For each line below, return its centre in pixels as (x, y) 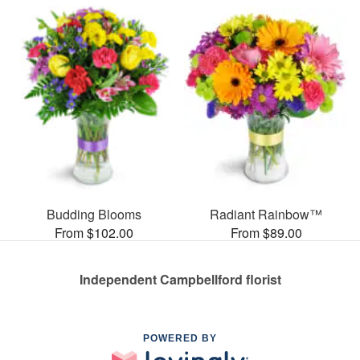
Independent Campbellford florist (180, 279)
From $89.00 (266, 232)
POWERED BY (180, 338)
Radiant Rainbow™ (266, 214)
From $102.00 (94, 232)
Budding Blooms (94, 214)
